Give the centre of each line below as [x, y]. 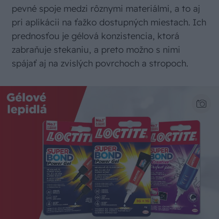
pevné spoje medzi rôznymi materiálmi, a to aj [106, 9]
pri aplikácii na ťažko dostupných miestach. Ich [109, 22]
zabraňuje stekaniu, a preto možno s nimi [96, 50]
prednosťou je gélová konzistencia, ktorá [96, 36]
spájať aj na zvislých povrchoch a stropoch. [100, 64]
